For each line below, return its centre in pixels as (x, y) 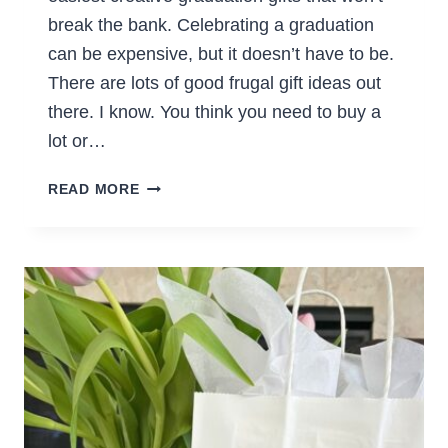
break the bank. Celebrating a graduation (211, 25)
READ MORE (94, 189)
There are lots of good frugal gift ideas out (214, 83)
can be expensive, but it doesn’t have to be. (221, 54)
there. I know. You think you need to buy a (214, 112)
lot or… (77, 141)
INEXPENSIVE (188, 230)
